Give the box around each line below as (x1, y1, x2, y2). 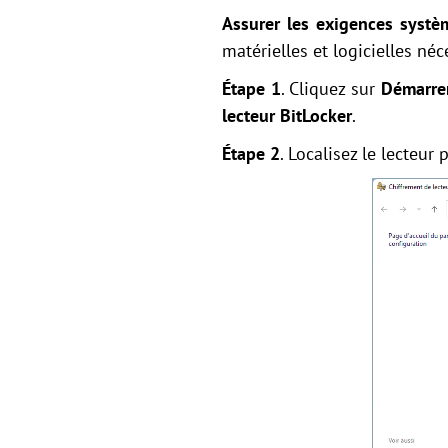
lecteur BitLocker (222, 104, 352, 127)
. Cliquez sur (280, 77, 381, 100)
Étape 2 (222, 142, 280, 165)
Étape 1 (222, 77, 281, 100)
